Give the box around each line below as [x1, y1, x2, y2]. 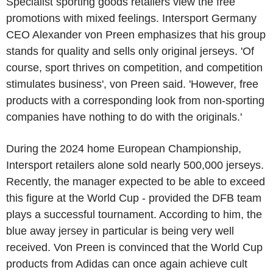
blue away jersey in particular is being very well [6, 225, 234, 237]
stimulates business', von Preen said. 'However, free [6, 78, 258, 90]
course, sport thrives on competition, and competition [6, 62, 263, 74]
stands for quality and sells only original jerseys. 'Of [6, 45, 254, 57]
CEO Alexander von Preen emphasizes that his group [6, 29, 266, 41]
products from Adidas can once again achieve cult [6, 258, 247, 270]
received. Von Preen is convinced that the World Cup [6, 241, 263, 253]
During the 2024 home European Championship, [6, 143, 241, 155]
